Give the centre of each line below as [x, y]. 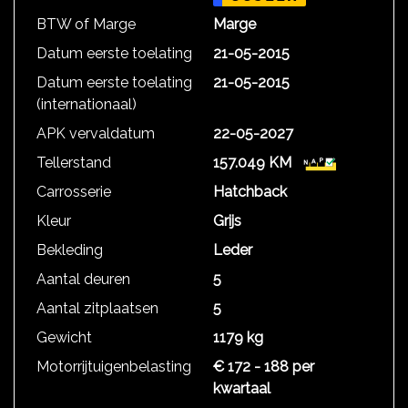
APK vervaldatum [96, 133]
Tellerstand [74, 163]
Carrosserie [74, 192]
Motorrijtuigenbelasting [114, 367]
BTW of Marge [86, 24]
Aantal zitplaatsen [97, 308]
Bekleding [70, 250]
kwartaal [242, 388]
